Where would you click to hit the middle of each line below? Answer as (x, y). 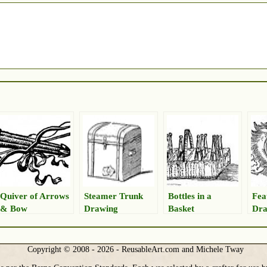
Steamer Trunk (114, 196)
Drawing (101, 209)
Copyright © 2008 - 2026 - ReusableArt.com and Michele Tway (136, 249)
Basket (181, 209)
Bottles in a (190, 196)
